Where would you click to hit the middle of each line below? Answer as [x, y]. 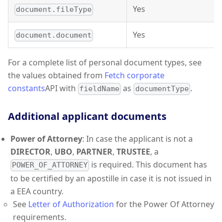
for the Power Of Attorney [164, 204]
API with [61, 88]
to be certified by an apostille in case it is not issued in [111, 178]
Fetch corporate [135, 76]
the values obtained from [56, 76]
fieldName [100, 89]
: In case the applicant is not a [138, 139]
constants [27, 88]
